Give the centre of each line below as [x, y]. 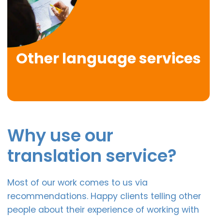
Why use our [60, 135]
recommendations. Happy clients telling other [104, 196]
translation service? [92, 155]
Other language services [108, 58]
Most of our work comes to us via [77, 182]
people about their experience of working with [103, 209]
